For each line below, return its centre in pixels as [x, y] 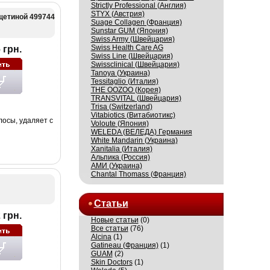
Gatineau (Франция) [124, 245]
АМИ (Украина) [116, 166]
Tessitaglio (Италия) [124, 81]
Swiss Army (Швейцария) [133, 39]
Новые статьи [115, 220]
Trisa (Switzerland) [121, 107]
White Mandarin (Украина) [134, 140]
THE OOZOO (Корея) [126, 90]
